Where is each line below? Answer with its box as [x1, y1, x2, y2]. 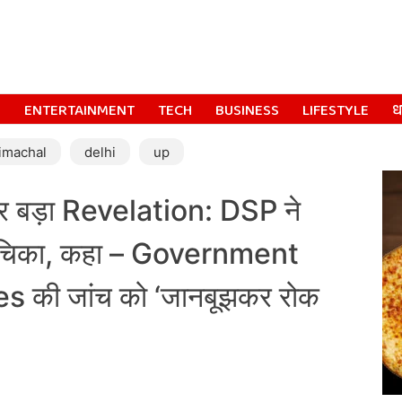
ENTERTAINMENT [24, 99, 135, 123]
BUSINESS [215, 99, 279, 123]
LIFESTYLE [302, 99, 369, 123]
